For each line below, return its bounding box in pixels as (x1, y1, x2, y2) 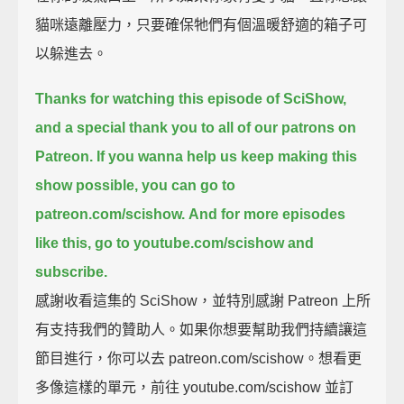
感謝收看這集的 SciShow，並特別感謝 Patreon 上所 (35, 292, 372, 308)
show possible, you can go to (35, 177, 236, 193)
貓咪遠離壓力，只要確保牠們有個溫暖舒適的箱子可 (35, 16, 368, 32)
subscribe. (35, 263, 108, 280)
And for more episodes (188, 206, 346, 222)
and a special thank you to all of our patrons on (35, 119, 357, 135)
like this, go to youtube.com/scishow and (35, 234, 315, 251)
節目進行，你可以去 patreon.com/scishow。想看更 (35, 350, 363, 366)
